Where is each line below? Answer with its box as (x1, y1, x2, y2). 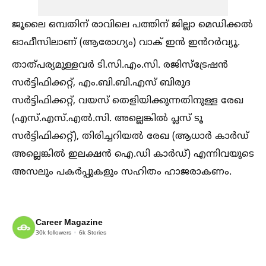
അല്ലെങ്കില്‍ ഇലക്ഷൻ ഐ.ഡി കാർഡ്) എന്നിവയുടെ (12, 148, 254, 161)
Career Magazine (36, 217, 103, 228)
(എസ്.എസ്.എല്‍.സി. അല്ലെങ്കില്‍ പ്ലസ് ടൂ (12, 113, 203, 125)
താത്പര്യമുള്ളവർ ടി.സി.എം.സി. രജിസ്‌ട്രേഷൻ (12, 59, 228, 72)
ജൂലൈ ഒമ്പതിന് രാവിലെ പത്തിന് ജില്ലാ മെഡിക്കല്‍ (12, 19, 253, 31)
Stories (85, 229, 106, 237)
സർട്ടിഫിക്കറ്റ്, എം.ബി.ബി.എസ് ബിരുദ (12, 77, 191, 90)
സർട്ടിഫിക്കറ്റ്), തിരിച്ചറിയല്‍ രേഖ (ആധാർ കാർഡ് (12, 131, 249, 143)
